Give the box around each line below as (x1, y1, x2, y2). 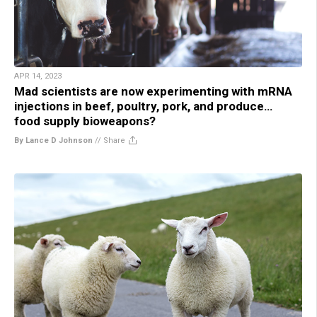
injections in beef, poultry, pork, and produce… (14, 99, 272, 114)
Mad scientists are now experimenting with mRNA (14, 84, 292, 99)
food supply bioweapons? (14, 114, 156, 129)
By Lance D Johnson (14, 136, 93, 146)
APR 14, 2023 (14, 71, 62, 81)
